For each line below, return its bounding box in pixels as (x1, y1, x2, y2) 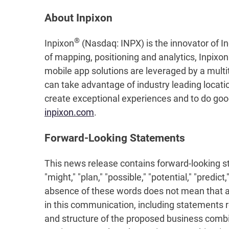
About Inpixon (44, 11, 112, 25)
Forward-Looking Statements (44, 131, 185, 145)
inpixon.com (44, 107, 94, 118)
